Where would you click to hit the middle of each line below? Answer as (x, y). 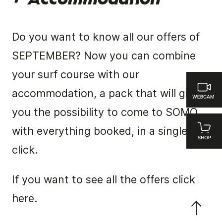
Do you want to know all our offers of (106, 37)
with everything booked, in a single (99, 131)
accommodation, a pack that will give (106, 93)
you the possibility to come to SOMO (105, 112)
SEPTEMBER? (46, 56)
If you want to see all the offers (92, 179)
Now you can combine (139, 56)
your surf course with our (75, 75)
